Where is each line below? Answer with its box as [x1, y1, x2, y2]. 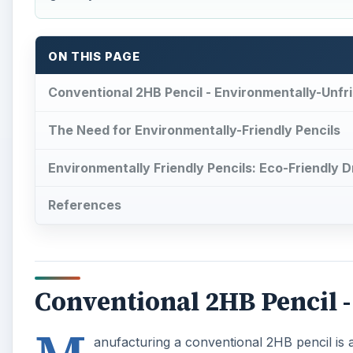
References [48, 197, 121, 214]
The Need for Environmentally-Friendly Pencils [48, 121, 340, 138]
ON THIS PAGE [48, 50, 140, 65]
